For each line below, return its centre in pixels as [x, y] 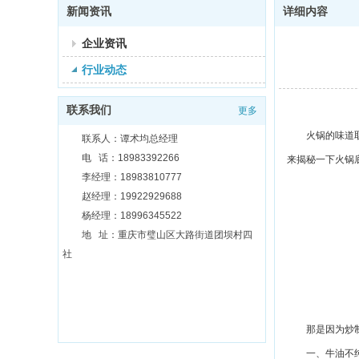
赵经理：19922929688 [132, 196]
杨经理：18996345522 [132, 216]
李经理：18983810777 [132, 177]
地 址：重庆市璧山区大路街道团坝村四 [167, 235]
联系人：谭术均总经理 [130, 139]
